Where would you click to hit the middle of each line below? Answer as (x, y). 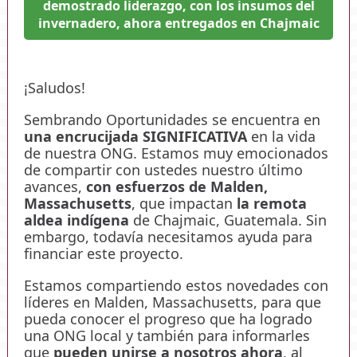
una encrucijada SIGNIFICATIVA (135, 136)
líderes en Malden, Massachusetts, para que (173, 302)
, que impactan (184, 203)
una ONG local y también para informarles (167, 335)
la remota (272, 203)
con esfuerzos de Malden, (177, 186)
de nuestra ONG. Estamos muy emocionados (176, 153)
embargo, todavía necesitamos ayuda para (168, 237)
